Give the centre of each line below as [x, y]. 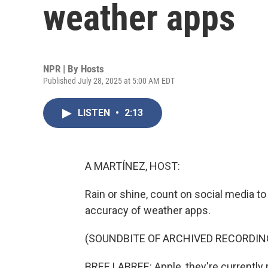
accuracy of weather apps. [148, 210]
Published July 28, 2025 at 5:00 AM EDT [109, 81]
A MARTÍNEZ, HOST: [133, 166]
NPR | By [62, 69]
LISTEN [95, 113]
